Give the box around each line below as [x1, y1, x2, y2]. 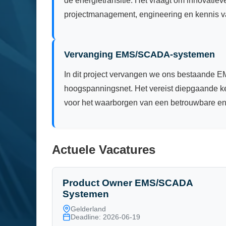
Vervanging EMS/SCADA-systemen [64, 49, 215, 60]
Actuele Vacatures [52, 142, 155, 156]
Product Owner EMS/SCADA [63, 177, 193, 188]
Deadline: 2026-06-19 [71, 212, 140, 221]
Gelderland [71, 204, 106, 213]
